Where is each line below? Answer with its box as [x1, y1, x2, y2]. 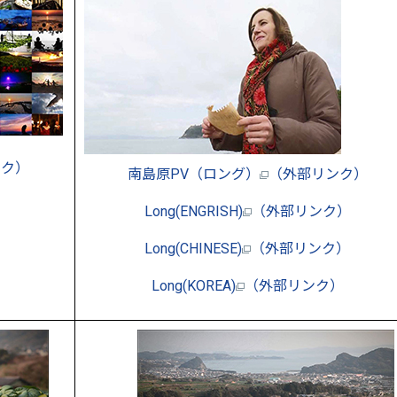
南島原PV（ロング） [127, 165, 260, 183]
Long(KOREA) [151, 276, 236, 294]
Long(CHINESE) [144, 239, 242, 257]
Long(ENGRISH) [144, 202, 243, 220]
